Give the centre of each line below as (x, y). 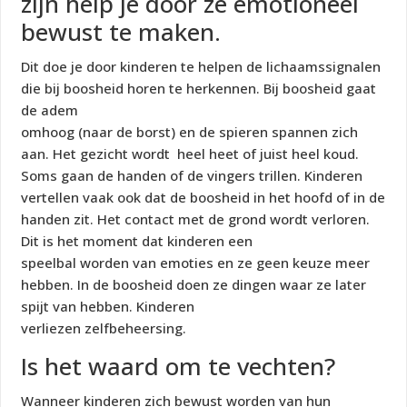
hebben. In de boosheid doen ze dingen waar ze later (194, 285)
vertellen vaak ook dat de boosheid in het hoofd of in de (203, 198)
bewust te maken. (121, 32)
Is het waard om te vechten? (179, 367)
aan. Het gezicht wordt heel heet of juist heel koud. (190, 154)
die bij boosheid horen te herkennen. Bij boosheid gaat (199, 89)
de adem (50, 110)
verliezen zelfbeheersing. (104, 328)
